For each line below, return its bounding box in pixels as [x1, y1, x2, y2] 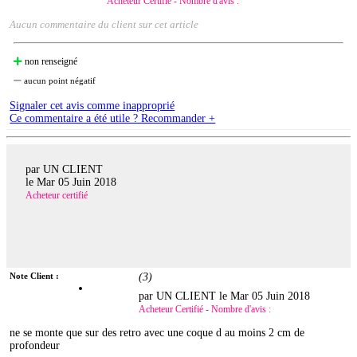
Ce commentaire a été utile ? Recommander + [10, 112, 216, 125]
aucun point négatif [22, 76, 96, 86]
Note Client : [10, 270, 60, 280]
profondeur [10, 339, 61, 351]
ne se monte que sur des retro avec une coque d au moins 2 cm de [10, 326, 305, 339]
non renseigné [22, 56, 78, 68]
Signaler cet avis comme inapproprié [10, 100, 175, 112]
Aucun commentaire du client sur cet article [10, 18, 199, 31]
